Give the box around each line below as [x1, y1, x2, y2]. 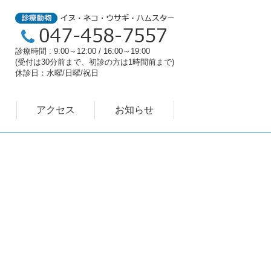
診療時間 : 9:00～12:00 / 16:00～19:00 [15, 47, 150, 56]
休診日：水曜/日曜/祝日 [15, 68, 99, 77]
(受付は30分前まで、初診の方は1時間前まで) [15, 57, 174, 67]
